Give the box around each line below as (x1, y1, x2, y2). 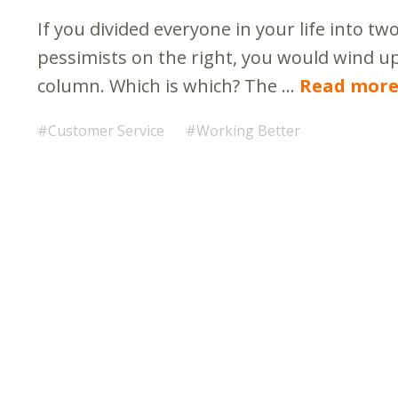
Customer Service (48, 121, 164, 140)
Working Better (196, 121, 300, 140)
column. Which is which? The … (37, 74, 299, 98)
